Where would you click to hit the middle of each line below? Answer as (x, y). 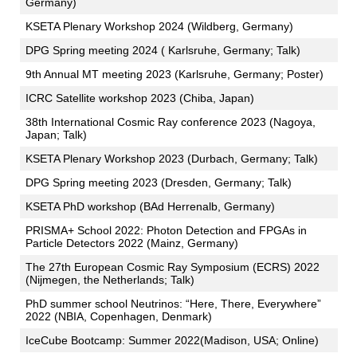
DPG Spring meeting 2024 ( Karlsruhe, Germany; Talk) (163, 50)
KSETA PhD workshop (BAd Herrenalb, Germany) (150, 206)
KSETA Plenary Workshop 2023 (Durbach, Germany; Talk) (171, 158)
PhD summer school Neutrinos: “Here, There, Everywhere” (173, 303)
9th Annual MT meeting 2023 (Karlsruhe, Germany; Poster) (174, 74)
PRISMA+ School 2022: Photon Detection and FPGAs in (166, 230)
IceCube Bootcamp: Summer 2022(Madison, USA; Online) (172, 340)
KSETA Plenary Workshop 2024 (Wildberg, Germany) (159, 26)
